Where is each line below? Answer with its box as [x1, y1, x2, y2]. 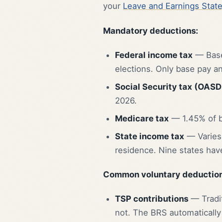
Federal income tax [115, 50, 193, 60]
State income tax [115, 131, 184, 142]
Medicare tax [115, 113, 169, 124]
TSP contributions [115, 194, 188, 204]
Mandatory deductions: [103, 26, 198, 36]
